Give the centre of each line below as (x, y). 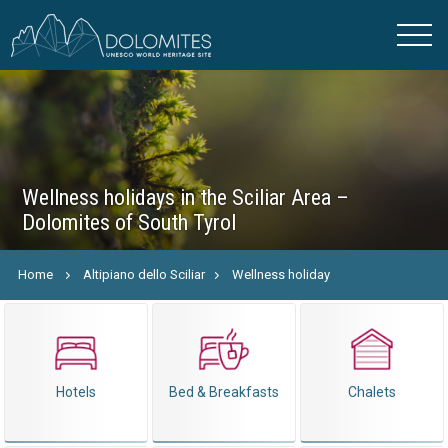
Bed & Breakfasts (223, 392)
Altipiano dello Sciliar (144, 274)
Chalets (372, 392)
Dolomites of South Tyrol (129, 222)
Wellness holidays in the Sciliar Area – (186, 197)
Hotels (75, 392)
